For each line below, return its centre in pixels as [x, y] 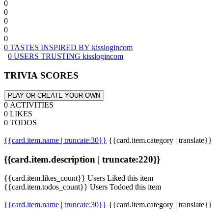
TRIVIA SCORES [41, 76]
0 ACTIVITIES [29, 105]
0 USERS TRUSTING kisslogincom [66, 56]
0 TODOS [20, 122]
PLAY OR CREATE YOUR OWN [54, 95]
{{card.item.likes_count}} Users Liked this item [79, 178]
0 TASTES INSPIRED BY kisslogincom [68, 48]
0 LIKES [18, 113]
